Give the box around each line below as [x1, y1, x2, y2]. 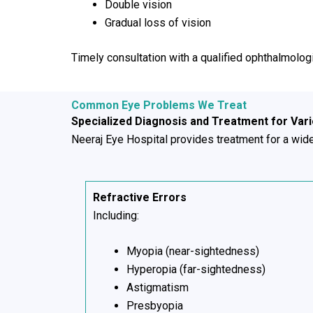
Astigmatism [126, 281, 189, 295]
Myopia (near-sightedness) [126, 245, 259, 259]
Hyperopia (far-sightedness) [126, 263, 265, 277]
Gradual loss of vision [105, 15, 211, 29]
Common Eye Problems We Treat [71, 99, 247, 112]
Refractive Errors [93, 190, 187, 204]
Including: [93, 208, 139, 222]
